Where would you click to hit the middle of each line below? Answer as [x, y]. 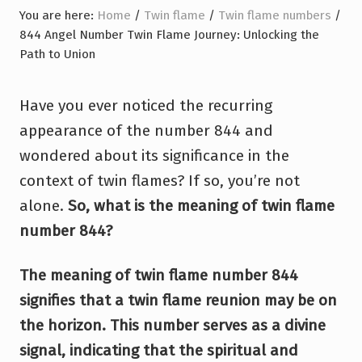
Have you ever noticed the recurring [146, 105]
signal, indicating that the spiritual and [159, 350]
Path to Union [57, 54]
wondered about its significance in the [154, 155]
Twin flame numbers [275, 15]
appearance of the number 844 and [146, 130]
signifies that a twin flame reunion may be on [178, 300]
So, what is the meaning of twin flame [201, 205]
